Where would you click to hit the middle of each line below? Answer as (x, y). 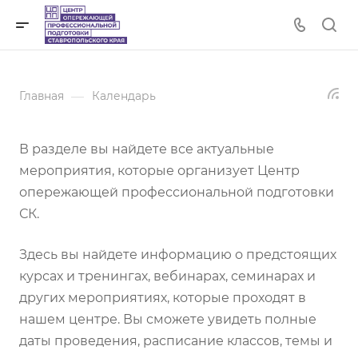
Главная (42, 96)
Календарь (124, 96)
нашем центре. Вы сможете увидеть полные (168, 319)
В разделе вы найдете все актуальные (147, 149)
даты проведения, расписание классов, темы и (176, 341)
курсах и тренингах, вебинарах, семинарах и (167, 276)
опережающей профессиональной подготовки (177, 192)
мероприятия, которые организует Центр (159, 171)
